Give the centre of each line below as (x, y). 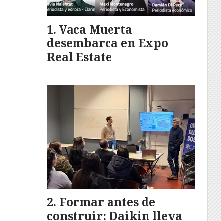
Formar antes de (107, 202)
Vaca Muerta (96, 29)
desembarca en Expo (108, 43)
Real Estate (79, 56)
